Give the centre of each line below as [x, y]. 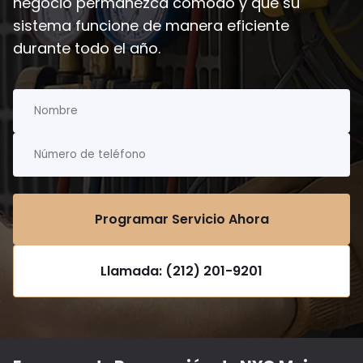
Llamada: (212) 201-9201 [181, 271]
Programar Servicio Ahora [181, 220]
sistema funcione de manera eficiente [151, 26]
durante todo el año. [86, 48]
